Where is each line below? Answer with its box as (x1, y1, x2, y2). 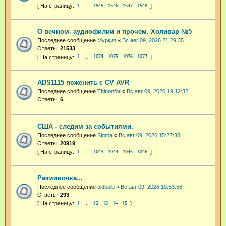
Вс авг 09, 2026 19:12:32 (127, 88, 188, 95)
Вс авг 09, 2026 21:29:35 (122, 37, 184, 43)
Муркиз (97, 37, 116, 43)
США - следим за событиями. (37, 123, 133, 131)
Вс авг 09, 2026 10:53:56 (121, 183, 182, 190)
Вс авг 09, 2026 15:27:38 (119, 132, 180, 139)
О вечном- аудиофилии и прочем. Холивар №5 (37, 27, 192, 35)
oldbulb (97, 183, 115, 190)
